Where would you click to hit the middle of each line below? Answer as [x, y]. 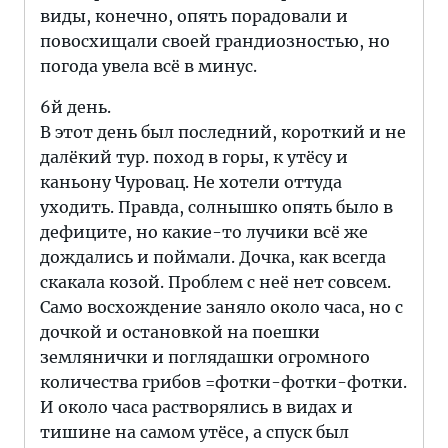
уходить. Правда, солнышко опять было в [216, 207]
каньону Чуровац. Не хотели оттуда [191, 182]
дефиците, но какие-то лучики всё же [204, 232]
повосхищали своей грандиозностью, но [215, 41]
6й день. [75, 107]
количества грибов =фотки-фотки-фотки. [223, 382]
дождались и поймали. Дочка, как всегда [213, 257]
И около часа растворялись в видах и [196, 407]
